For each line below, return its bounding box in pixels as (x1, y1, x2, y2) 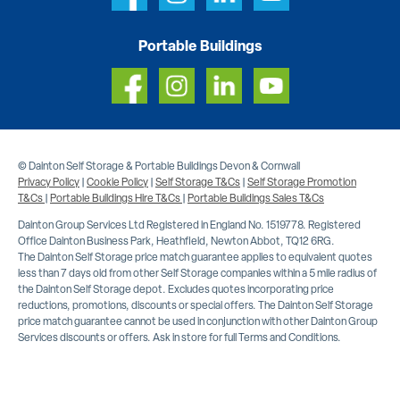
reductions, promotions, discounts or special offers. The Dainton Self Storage (18, 297, 373, 312)
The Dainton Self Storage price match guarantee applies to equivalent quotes (18, 249, 372, 264)
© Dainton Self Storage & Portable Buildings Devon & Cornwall (18, 158, 300, 173)
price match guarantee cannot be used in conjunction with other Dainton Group (18, 313, 378, 329)
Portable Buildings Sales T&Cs (187, 190, 324, 205)
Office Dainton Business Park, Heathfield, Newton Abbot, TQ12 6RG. (18, 233, 335, 248)
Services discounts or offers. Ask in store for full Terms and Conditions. (18, 329, 341, 345)
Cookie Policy (87, 174, 148, 189)
